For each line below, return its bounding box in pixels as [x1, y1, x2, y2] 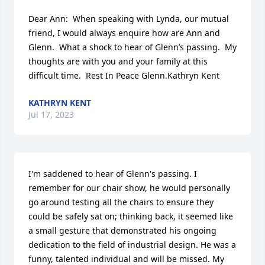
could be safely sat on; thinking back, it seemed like [28, 210, 233, 222]
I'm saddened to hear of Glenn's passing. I [28, 167, 197, 179]
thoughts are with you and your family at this [28, 55, 208, 67]
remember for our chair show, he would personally [28, 182, 230, 193]
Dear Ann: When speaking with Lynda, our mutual [28, 12, 229, 24]
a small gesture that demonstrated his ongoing [28, 224, 216, 236]
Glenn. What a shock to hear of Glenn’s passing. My [28, 41, 237, 53]
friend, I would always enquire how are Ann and [28, 27, 220, 38]
